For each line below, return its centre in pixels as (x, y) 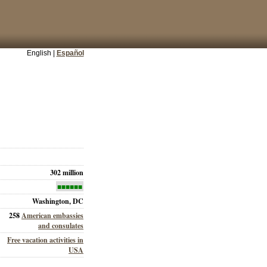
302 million (67, 173)
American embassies (52, 216)
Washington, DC (58, 201)
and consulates (61, 226)
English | (41, 53)
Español (70, 53)
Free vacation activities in (45, 240)
